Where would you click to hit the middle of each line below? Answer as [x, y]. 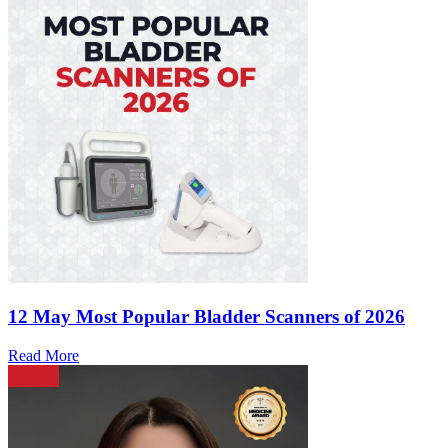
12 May [39, 316]
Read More [43, 355]
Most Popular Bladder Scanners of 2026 [240, 316]
